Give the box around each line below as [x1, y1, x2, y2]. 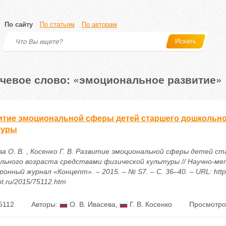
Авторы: [31, 200, 60, 208]
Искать [175, 37, 196, 45]
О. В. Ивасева [67, 200, 116, 208]
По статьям [40, 21, 75, 28]
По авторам [82, 21, 117, 28]
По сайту [5, 21, 33, 28]
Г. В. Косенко [127, 200, 172, 208]
